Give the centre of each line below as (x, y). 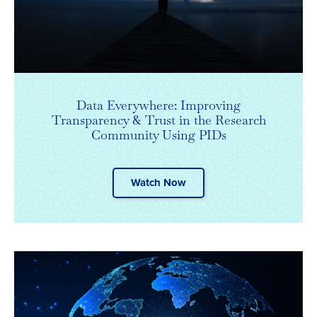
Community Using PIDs (158, 135)
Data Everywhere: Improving (158, 105)
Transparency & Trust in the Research (158, 120)
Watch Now (158, 183)
